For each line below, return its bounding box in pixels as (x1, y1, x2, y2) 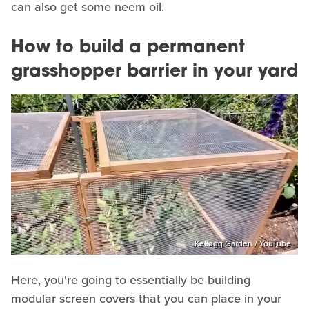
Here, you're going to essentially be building (11, 271, 250, 290)
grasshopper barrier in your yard (11, 63, 298, 81)
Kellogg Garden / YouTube (195, 237, 291, 250)
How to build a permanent (11, 39, 245, 57)
